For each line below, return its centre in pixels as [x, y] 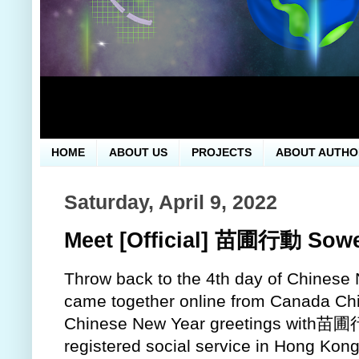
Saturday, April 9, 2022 [171, 202]
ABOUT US [138, 153]
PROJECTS [222, 153]
